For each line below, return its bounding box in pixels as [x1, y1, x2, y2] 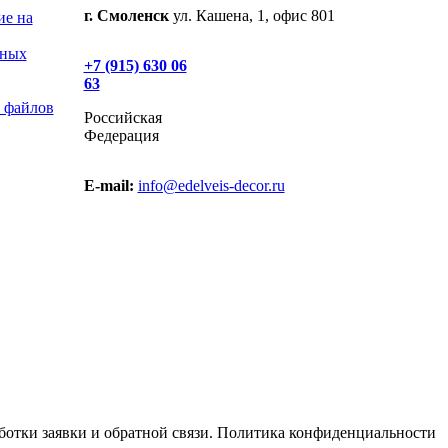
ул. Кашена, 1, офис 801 [168, 7, 335, 25]
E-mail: [83, 177, 134, 195]
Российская [83, 109, 162, 127]
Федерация [83, 127, 159, 145]
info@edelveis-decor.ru [137, 177, 285, 195]
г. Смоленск [83, 7, 169, 25]
